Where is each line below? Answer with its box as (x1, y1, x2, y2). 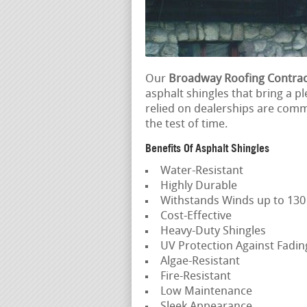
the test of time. (145, 119, 228, 131)
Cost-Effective (160, 210, 232, 223)
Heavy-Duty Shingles (160, 225, 266, 238)
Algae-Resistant (160, 256, 240, 268)
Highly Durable (160, 180, 237, 193)
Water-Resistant (160, 165, 243, 177)
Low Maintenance (160, 286, 252, 298)
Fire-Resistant (160, 271, 231, 283)
